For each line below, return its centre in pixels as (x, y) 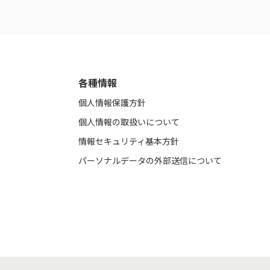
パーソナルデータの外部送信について (150, 160)
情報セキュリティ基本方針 (129, 141)
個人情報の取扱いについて (129, 121)
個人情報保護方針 (112, 102)
